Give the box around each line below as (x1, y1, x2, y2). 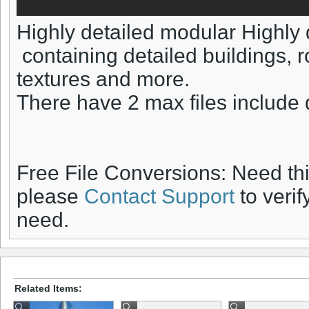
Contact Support (84, 185, 235, 208)
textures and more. (17, 68, 190, 91)
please (17, 185, 84, 208)
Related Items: (14, 282, 82, 294)
